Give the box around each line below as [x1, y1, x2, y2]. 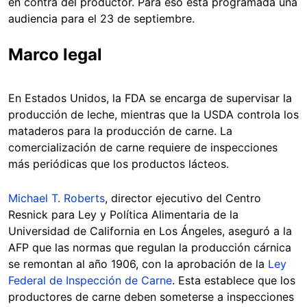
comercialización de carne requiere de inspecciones [8, 140, 278, 154]
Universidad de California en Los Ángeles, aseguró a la [8, 223, 292, 238]
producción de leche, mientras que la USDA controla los [8, 107, 299, 121]
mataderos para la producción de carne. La [8, 123, 232, 138]
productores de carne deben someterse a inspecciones [8, 289, 294, 304]
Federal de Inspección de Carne [8, 273, 172, 287]
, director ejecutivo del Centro [105, 191, 261, 205]
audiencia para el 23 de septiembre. [8, 11, 195, 25]
